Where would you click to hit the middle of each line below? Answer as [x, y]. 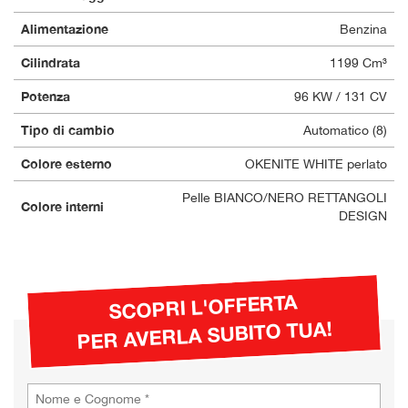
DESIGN [363, 215]
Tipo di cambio [68, 129]
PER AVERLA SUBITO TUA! [205, 335]
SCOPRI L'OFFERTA [203, 306]
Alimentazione [65, 28]
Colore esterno [66, 163]
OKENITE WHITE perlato [316, 163]
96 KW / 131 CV [341, 96]
